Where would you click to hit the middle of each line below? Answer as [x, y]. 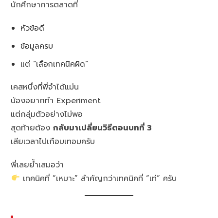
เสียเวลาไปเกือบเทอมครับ [53, 141]
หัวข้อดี [33, 28]
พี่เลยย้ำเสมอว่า [37, 165]
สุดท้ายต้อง [32, 128]
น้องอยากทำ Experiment [56, 100]
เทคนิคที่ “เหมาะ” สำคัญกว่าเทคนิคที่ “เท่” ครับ [98, 178]
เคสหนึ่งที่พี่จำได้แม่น [45, 87]
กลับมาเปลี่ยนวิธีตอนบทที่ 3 [103, 128]
